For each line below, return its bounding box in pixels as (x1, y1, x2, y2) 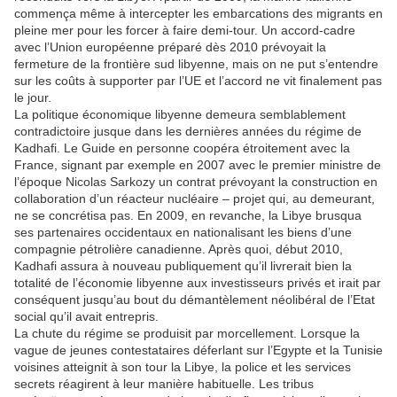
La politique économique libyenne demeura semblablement (14, 107, 346, 122)
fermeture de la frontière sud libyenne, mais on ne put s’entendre (14, 57, 378, 72)
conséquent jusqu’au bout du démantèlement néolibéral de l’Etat (14, 292, 375, 307)
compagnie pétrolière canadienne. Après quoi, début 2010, (14, 242, 343, 257)
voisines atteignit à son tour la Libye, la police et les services (14, 360, 351, 375)
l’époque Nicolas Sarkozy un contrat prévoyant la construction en (14, 175, 378, 190)
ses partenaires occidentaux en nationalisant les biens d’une (14, 225, 352, 240)
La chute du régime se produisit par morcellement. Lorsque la (14, 326, 360, 341)
